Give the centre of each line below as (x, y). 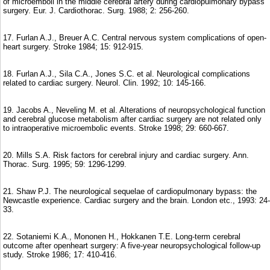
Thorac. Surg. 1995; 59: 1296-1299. (65, 164)
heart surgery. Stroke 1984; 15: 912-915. (73, 46)
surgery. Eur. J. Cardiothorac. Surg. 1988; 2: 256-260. (96, 10)
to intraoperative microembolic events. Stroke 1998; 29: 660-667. (116, 128)
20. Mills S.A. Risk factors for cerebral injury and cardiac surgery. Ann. (126, 155)
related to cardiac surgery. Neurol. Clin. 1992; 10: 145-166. (105, 83)
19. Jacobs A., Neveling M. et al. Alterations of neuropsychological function (134, 110)
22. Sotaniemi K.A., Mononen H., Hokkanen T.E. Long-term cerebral (122, 236)
